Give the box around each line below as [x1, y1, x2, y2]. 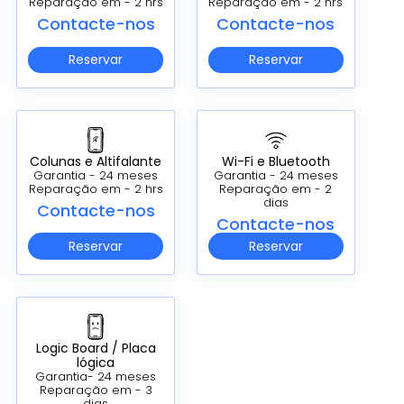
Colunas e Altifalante [30, 152, 162, 171]
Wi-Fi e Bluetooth [221, 152, 330, 171]
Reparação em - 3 [39, 381, 152, 398]
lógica [77, 353, 115, 372]
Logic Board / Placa [35, 338, 156, 357]
